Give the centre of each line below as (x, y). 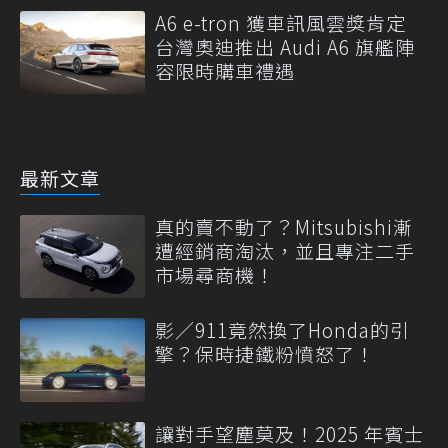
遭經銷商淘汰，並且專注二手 (285, 251)
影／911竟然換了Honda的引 (282, 330)
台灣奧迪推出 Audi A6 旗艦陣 (285, 46)
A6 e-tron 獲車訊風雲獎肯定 (280, 22)
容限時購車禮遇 (225, 70)
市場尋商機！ (215, 275)
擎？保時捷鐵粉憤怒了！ (265, 354)
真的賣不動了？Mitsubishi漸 (284, 227)
